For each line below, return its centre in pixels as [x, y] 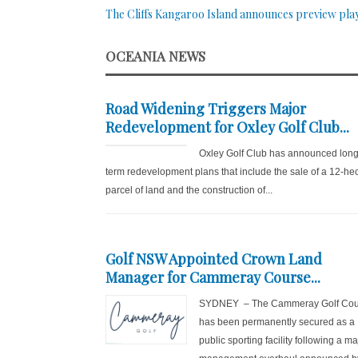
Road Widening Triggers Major [206, 109]
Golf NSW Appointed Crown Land [214, 259]
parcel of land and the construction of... [189, 190]
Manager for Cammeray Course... [213, 277]
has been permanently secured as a [276, 322]
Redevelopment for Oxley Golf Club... [227, 127]
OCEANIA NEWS [155, 56]
